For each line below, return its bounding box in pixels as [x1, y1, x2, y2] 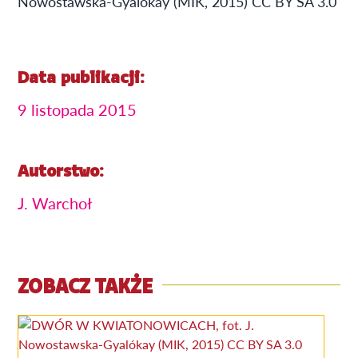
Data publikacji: [18, 69, 145, 88]
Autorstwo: [18, 162, 104, 181]
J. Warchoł [18, 191, 92, 214]
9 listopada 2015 [18, 97, 137, 121]
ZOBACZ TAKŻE [18, 276, 153, 299]
